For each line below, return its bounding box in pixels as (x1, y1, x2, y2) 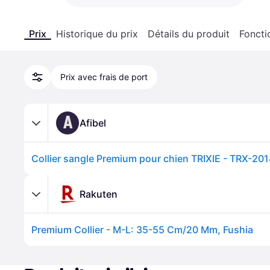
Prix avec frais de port (60, 72, 148, 82)
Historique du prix (56, 28, 138, 40)
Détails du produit (148, 28, 230, 40)
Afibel (80, 116, 106, 129)
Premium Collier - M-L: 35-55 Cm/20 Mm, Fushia (31, 224, 253, 236)
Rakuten (80, 187, 118, 200)
